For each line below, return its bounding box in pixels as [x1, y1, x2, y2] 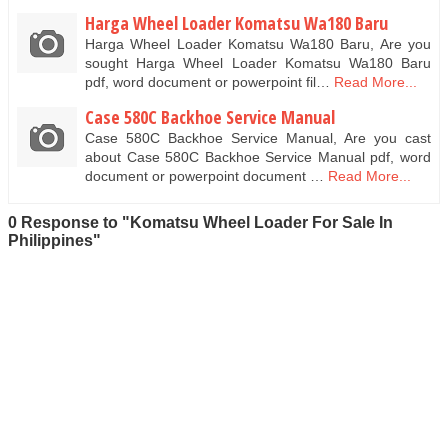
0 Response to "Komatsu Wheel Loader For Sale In [8, 213, 393, 231]
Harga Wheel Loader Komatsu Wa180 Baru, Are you [85, 35, 431, 52]
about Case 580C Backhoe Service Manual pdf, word [85, 149, 431, 166]
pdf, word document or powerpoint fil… [85, 73, 330, 90]
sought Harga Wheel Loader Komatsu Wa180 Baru [85, 54, 431, 71]
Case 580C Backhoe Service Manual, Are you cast [85, 130, 431, 147]
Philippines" [8, 231, 101, 249]
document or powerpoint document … [85, 168, 324, 185]
